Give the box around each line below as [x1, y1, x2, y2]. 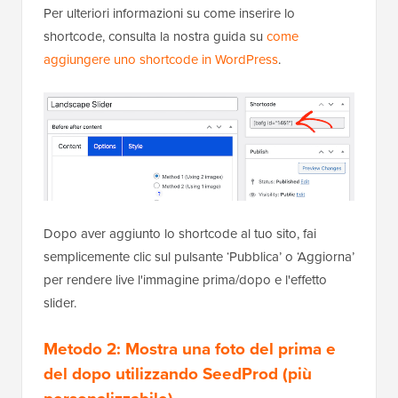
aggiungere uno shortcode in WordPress [44, 49, 278, 68]
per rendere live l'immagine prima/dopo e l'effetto [44, 269, 327, 289]
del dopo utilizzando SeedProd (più [44, 360, 312, 386]
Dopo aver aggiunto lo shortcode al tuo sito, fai [44, 223, 316, 243]
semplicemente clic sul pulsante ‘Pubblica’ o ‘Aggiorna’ [44, 246, 354, 266]
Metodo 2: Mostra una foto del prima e [44, 335, 336, 361]
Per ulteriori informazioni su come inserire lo [44, 3, 295, 22]
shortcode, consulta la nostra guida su [44, 26, 267, 45]
